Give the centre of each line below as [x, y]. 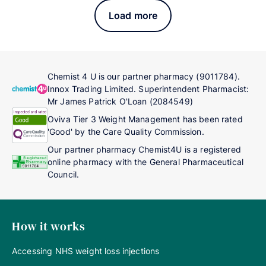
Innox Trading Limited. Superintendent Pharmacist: [148, 88]
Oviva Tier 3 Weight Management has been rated [145, 119]
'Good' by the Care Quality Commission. [126, 131]
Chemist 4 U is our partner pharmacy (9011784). [144, 76]
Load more [133, 15]
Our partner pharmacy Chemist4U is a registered [144, 149]
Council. [64, 174]
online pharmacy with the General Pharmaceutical [146, 161]
